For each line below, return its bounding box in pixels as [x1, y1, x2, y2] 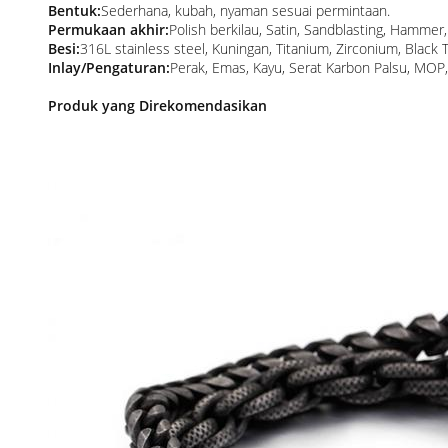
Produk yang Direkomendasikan [48, 96, 267, 115]
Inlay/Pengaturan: [48, 58, 170, 77]
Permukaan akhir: [48, 20, 169, 39]
